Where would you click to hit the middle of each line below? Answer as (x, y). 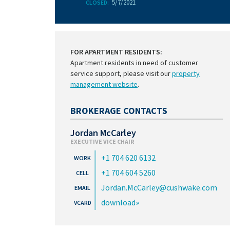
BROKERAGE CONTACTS (119, 111)
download (118, 202)
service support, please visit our (121, 73)
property (186, 73)
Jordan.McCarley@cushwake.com (159, 187)
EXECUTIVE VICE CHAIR (102, 141)
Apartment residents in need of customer (134, 63)
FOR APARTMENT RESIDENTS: (116, 52)
